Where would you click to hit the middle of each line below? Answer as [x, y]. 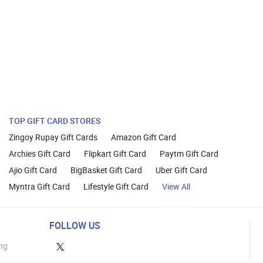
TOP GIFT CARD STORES [54, 121]
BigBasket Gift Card [106, 170]
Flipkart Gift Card [115, 154]
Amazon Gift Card [143, 137]
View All [176, 187]
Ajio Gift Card [33, 170]
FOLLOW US [75, 226]
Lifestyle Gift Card [116, 187]
